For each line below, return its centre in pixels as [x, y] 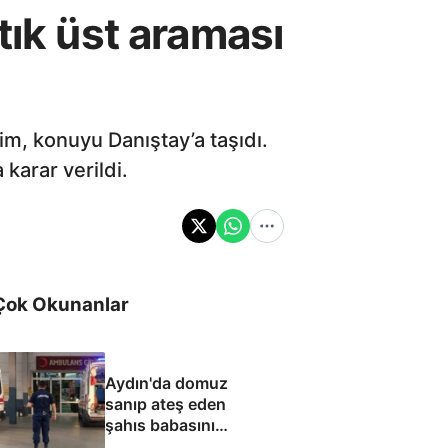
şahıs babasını [159, 424]
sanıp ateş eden [165, 403]
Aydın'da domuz [166, 382]
